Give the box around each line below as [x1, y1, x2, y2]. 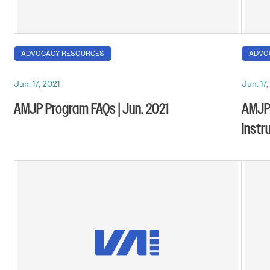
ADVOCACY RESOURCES [21, 49, 104, 59]
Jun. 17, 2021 [14, 78, 60, 90]
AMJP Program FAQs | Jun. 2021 [14, 99, 169, 120]
